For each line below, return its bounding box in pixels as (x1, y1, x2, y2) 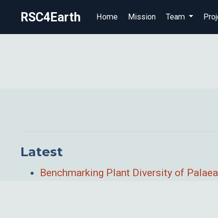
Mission (127, 12, 156, 21)
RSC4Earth (20, 10, 81, 24)
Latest (20, 144, 63, 160)
